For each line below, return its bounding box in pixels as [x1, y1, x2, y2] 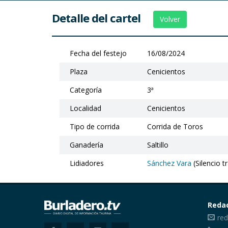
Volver [160, 14, 180, 24]
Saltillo [147, 140, 168, 150]
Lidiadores [70, 158, 104, 168]
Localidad [70, 103, 101, 113]
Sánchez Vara [147, 158, 191, 168]
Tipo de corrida [70, 122, 120, 132]
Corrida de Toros [147, 122, 203, 132]
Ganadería [70, 140, 103, 150]
